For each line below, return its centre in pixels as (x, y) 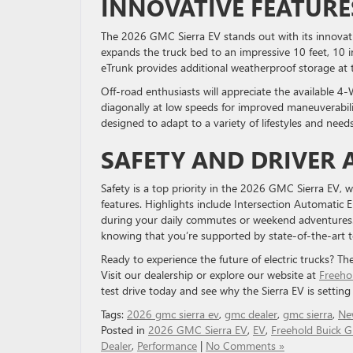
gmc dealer (251, 314)
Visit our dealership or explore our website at (210, 274)
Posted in (124, 329)
